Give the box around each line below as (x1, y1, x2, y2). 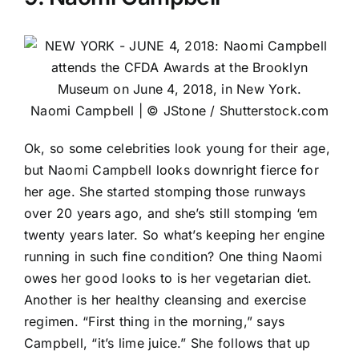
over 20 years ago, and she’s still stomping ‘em (24, 204, 318, 221)
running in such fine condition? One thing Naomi (24, 248, 323, 264)
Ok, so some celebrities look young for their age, (24, 139, 330, 156)
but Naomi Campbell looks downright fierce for (24, 161, 319, 178)
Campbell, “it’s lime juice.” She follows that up (24, 334, 311, 351)
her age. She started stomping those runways (24, 183, 306, 200)
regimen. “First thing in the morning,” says (24, 313, 285, 329)
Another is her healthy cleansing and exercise (24, 291, 306, 308)
